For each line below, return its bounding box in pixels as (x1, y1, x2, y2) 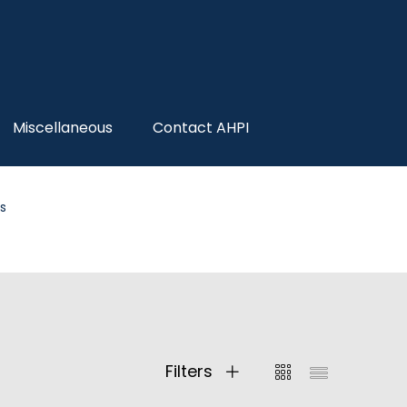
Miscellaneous (13, 117, 113, 138)
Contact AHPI (153, 117, 249, 138)
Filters (165, 360, 217, 382)
